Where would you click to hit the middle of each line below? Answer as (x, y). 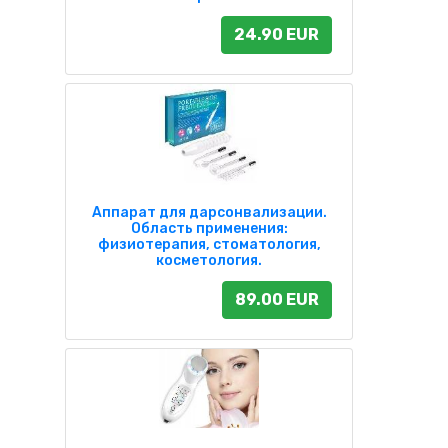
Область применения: (209, 228)
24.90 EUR (276, 34)
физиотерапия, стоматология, (209, 244)
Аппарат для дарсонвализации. (209, 212)
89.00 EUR (277, 299)
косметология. (209, 260)
